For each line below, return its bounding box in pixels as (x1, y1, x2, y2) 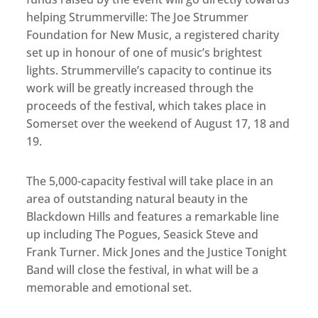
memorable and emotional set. (26, 280, 192, 296)
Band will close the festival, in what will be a (26, 262, 259, 278)
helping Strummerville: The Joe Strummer (26, 9, 249, 26)
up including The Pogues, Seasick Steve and (26, 226, 259, 243)
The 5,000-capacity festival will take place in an (26, 173, 274, 190)
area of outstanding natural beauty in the (26, 191, 248, 207)
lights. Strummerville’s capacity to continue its (26, 62, 273, 79)
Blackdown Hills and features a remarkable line (26, 209, 280, 225)
